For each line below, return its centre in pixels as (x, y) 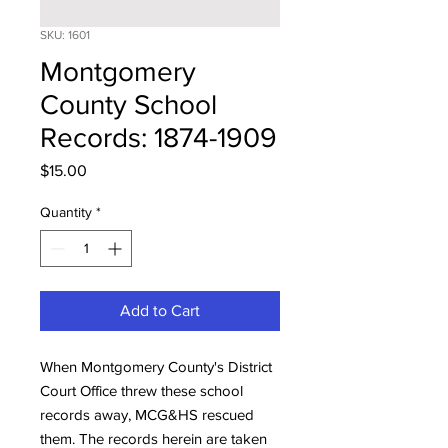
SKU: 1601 (65, 34)
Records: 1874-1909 (158, 137)
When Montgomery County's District (156, 366)
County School (128, 104)
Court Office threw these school (141, 390)
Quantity (66, 211)
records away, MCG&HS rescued (147, 414)
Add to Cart (160, 310)
